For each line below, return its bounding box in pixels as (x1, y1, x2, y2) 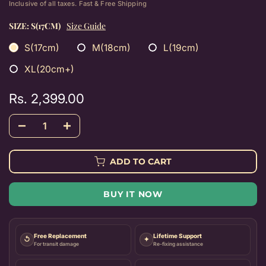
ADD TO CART (110, 156, 172, 167)
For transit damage (34, 240, 79, 247)
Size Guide (66, 20, 106, 31)
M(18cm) (92, 42, 131, 53)
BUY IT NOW (103, 188, 163, 199)
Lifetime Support (153, 232, 202, 239)
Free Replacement (34, 232, 87, 239)
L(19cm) (163, 42, 199, 53)
